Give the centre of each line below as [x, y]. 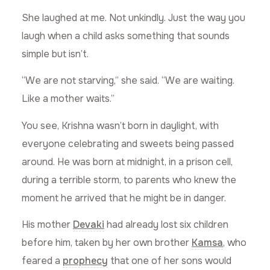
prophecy [85, 261]
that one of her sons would [170, 261]
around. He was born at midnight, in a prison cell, [127, 162]
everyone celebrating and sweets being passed [128, 143]
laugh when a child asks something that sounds [126, 36]
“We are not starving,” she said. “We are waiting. [128, 81]
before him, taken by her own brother [107, 243]
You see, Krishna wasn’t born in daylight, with [120, 125]
